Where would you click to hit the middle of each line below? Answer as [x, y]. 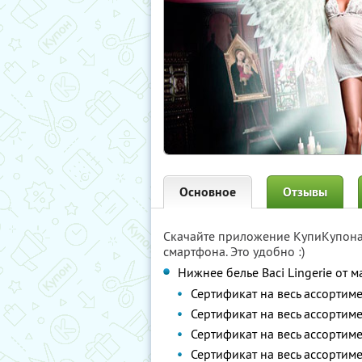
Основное [208, 192]
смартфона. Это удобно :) [234, 251]
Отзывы [305, 192]
